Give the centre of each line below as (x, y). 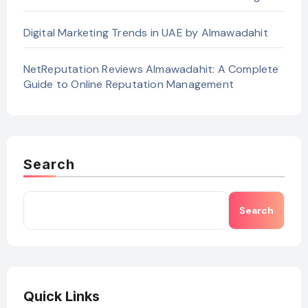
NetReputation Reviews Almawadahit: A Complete (151, 69)
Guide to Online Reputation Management (128, 84)
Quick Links (61, 296)
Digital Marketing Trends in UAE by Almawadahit (145, 32)
